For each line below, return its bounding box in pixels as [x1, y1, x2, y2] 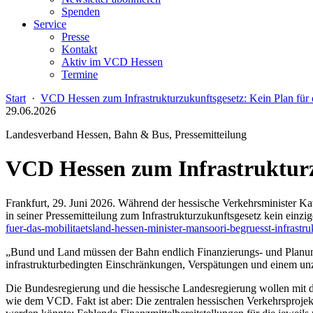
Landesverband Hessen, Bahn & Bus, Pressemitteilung [6, 129, 247, 140]
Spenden [61, 6, 100, 17]
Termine [61, 68, 98, 80]
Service [34, 18, 66, 30]
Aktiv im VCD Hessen [61, 56, 163, 68]
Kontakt [61, 43, 97, 55]
